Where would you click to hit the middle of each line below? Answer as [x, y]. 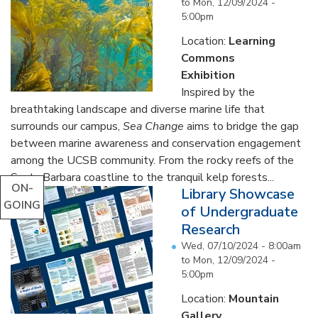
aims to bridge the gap [243, 127]
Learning [252, 42]
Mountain [254, 299]
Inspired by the [218, 93]
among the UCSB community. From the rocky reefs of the [152, 161]
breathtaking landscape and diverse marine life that [138, 110]
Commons [208, 59]
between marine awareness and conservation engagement [156, 144]
